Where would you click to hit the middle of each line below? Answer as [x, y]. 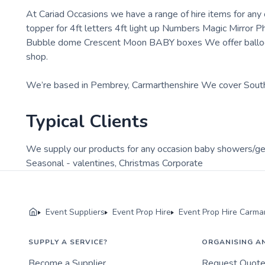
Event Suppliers [75, 212]
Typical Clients [87, 122]
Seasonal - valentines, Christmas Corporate [114, 164]
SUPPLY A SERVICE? [68, 242]
